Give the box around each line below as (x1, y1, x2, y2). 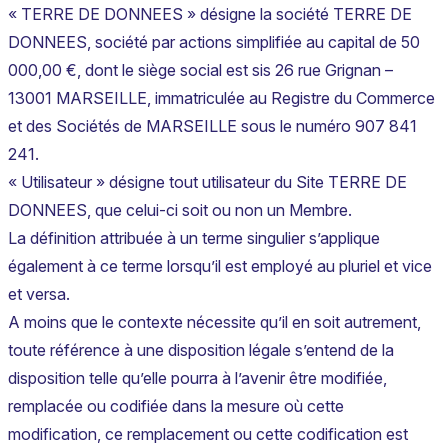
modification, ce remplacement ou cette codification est (8, 424, 408, 445)
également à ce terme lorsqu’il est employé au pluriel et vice (8, 256, 432, 277)
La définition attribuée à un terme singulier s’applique (8, 228, 380, 249)
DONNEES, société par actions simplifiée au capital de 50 (8, 32, 420, 53)
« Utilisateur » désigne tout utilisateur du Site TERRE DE (8, 172, 407, 193)
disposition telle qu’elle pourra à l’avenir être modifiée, (8, 368, 387, 389)
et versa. (8, 284, 70, 305)
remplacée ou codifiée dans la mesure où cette (8, 396, 344, 417)
